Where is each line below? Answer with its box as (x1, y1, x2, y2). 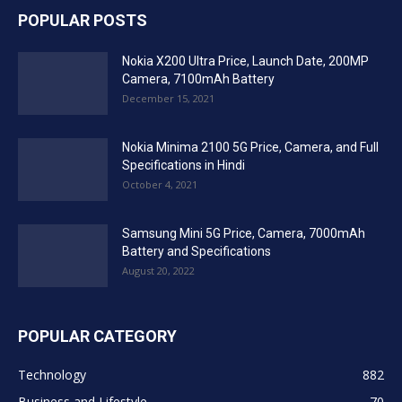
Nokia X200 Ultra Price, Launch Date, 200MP (122, 53, 369, 68)
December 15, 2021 (122, 91, 214, 105)
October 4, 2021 (122, 177, 197, 191)
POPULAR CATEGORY (18, 326, 177, 345)
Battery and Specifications (122, 243, 271, 258)
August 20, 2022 (122, 263, 195, 277)
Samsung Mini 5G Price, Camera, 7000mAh (122, 225, 365, 240)
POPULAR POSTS (18, 10, 147, 30)
